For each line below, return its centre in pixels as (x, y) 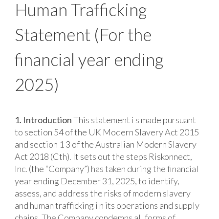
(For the (121, 35)
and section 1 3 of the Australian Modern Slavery (105, 144)
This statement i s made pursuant (134, 120)
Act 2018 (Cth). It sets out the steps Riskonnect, (103, 156)
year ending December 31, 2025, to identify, (97, 181)
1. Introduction (43, 120)
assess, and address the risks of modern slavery (102, 193)
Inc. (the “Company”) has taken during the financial (106, 168)
